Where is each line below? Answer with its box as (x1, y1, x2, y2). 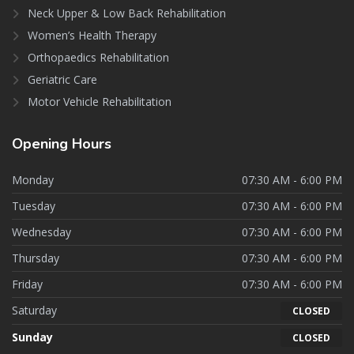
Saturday (12, 303, 57, 318)
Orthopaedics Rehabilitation (28, 50, 169, 66)
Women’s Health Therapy (28, 28, 156, 43)
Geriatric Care (28, 72, 97, 88)
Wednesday (12, 224, 71, 240)
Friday (12, 277, 43, 292)
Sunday (12, 330, 53, 345)
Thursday (12, 250, 59, 266)
